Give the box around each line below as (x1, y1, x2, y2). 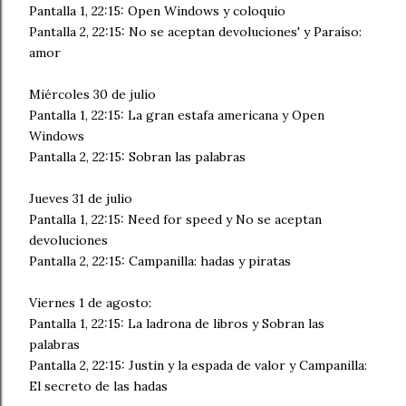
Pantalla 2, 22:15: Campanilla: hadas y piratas (29, 253, 291, 269)
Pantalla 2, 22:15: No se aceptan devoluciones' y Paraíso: (29, 24, 362, 40)
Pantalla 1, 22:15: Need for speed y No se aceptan (29, 211, 322, 227)
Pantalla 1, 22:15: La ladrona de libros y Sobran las (29, 315, 324, 332)
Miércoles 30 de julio (29, 86, 156, 102)
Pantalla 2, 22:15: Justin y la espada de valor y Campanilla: (29, 357, 367, 373)
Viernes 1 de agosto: (29, 295, 151, 311)
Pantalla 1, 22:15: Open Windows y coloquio (29, 3, 285, 19)
